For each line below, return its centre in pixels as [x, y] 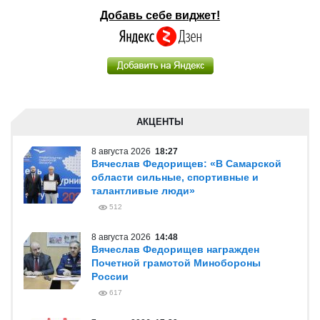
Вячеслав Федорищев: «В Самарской [186, 164]
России [110, 276]
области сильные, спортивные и [175, 177]
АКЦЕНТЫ [160, 122]
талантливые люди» [143, 191]
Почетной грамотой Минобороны [176, 263]
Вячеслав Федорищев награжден [175, 249]
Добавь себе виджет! [160, 15]
